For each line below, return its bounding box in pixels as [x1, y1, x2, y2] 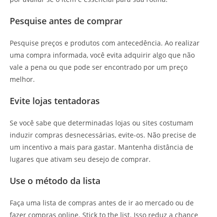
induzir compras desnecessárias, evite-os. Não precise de [10, 130, 196, 139]
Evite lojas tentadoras [10, 94, 100, 107]
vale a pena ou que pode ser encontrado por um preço [10, 62, 187, 72]
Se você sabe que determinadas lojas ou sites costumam [10, 118, 193, 127]
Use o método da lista [10, 174, 100, 186]
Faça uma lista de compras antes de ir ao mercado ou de [10, 198, 194, 207]
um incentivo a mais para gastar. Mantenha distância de [10, 142, 193, 152]
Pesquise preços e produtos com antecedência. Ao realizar [10, 38, 200, 47]
